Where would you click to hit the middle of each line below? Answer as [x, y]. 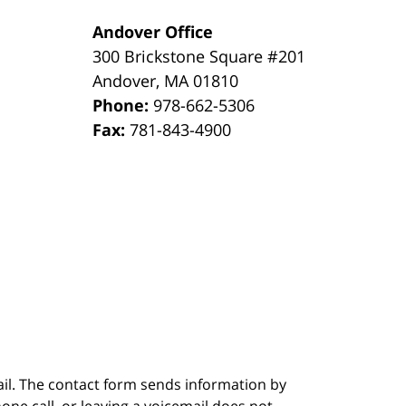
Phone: [123, 105]
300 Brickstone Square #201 [199, 56]
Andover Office [153, 31]
